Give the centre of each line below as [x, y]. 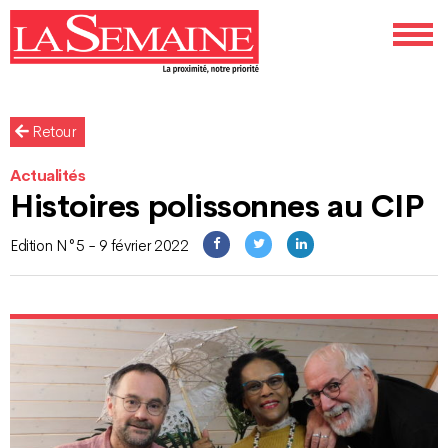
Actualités [48, 176]
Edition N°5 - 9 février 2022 [99, 246]
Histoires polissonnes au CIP [217, 206]
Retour [52, 132]
